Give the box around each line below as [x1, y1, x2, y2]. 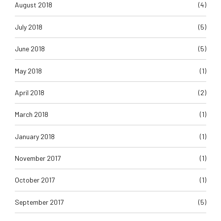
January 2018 [15, 132, 55, 141]
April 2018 [15, 88, 44, 97]
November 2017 [15, 154, 61, 162]
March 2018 [15, 110, 48, 119]
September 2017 [15, 197, 64, 206]
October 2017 [15, 176, 55, 184]
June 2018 [15, 44, 45, 53]
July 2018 [15, 22, 42, 31]
